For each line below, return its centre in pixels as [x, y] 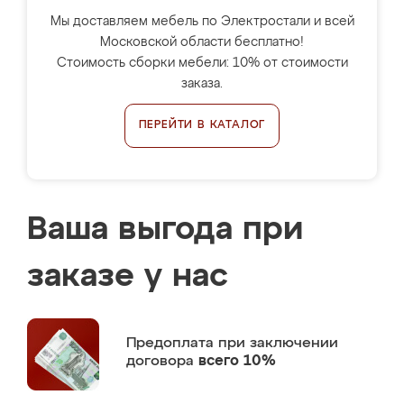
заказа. [202, 84]
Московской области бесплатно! [202, 42]
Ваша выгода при [165, 230]
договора [162, 361]
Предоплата [172, 343]
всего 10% [237, 361]
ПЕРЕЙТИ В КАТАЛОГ [202, 125]
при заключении [278, 343]
